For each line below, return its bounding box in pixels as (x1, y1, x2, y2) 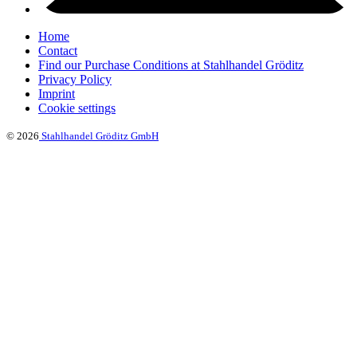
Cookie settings (38, 101, 116, 115)
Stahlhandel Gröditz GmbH (39, 130, 159, 142)
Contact (38, 44, 77, 57)
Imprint (38, 87, 75, 100)
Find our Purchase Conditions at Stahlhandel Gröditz (38, 58, 304, 72)
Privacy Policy (38, 73, 112, 86)
